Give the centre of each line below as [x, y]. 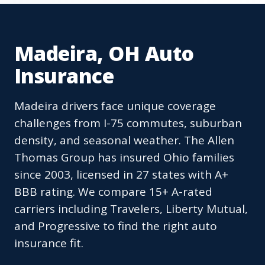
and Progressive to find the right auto [116, 226]
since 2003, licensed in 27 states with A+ [121, 175]
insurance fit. [49, 243]
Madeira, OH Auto [104, 54]
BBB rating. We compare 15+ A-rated [113, 192]
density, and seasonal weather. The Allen [124, 140]
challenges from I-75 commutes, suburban [128, 123]
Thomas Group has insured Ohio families [124, 158]
